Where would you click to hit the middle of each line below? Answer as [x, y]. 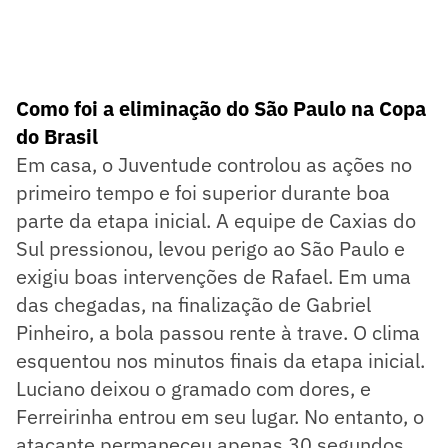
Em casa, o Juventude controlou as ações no [214, 165]
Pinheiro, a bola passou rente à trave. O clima [218, 333]
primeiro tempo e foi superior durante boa [203, 193]
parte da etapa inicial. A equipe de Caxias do [216, 221]
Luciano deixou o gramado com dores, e [193, 389]
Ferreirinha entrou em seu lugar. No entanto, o [220, 417]
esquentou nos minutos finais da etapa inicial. [220, 361]
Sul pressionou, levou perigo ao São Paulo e [210, 249]
